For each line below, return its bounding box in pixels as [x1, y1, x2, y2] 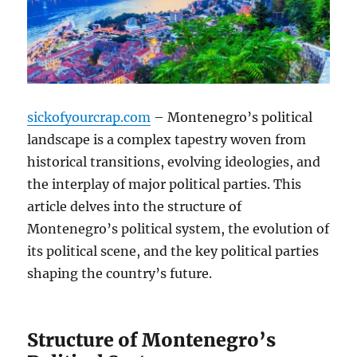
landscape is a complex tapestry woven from [27, 131, 307, 147]
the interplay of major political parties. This [27, 175, 302, 192]
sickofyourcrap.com [27, 108, 151, 125]
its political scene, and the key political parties [27, 242, 320, 259]
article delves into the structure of [27, 198, 242, 214]
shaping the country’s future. [27, 265, 213, 281]
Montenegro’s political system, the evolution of [27, 220, 330, 237]
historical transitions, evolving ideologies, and [27, 153, 321, 170]
